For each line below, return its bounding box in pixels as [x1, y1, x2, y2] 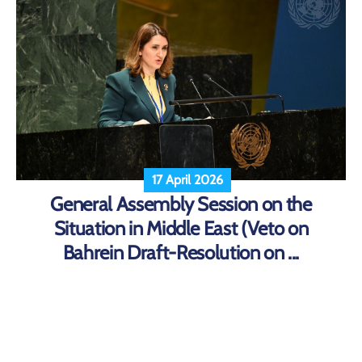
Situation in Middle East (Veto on [53, 216, 309, 240]
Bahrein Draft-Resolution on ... [62, 240, 300, 264]
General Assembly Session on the [50, 192, 312, 216]
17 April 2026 [151, 171, 223, 187]
